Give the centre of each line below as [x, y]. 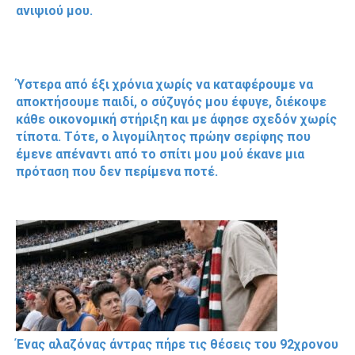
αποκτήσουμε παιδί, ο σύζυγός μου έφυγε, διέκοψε [171, 102]
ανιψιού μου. [54, 11]
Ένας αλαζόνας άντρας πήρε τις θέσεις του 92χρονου [177, 345]
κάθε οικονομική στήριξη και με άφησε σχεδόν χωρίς [176, 120]
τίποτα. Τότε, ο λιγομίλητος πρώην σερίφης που [163, 137]
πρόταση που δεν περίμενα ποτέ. [117, 172]
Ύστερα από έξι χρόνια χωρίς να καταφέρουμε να [164, 85]
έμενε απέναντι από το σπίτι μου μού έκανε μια [160, 155]
